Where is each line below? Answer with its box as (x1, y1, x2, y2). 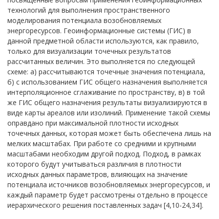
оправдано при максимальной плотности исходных (7, 118, 178, 128)
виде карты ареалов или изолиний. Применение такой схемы (7, 108, 210, 117)
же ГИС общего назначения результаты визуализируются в (7, 98, 207, 107)
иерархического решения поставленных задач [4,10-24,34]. (7, 200, 203, 210)
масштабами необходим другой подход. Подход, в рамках (7, 149, 201, 158)
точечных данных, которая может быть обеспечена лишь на (7, 129, 211, 138)
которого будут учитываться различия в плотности (7, 159, 181, 169)
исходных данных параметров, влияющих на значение (7, 170, 188, 179)
